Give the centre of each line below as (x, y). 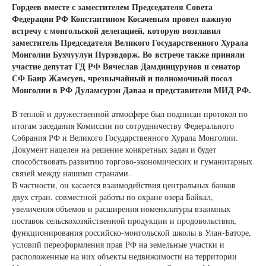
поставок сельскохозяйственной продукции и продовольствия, (124, 220)
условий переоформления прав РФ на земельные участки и (118, 244)
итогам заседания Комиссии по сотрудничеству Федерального (123, 125)
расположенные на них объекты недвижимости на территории (124, 256)
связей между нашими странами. (71, 173)
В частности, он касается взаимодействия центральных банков (124, 185)
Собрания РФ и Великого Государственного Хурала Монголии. (125, 137)
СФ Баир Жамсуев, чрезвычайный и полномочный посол (122, 78)
